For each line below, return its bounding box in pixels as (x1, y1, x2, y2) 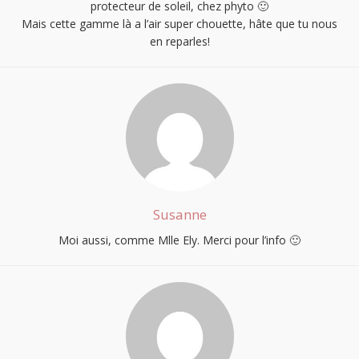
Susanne (152, 204, 207, 224)
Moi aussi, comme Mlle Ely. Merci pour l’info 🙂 (58, 232, 301, 248)
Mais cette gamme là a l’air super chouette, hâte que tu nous (22, 15, 337, 31)
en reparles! (149, 33, 210, 49)
